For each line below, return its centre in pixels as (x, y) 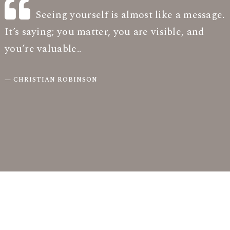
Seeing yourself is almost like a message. (130, 15)
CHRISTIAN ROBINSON (55, 80)
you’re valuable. (42, 49)
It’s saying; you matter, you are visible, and (104, 32)
